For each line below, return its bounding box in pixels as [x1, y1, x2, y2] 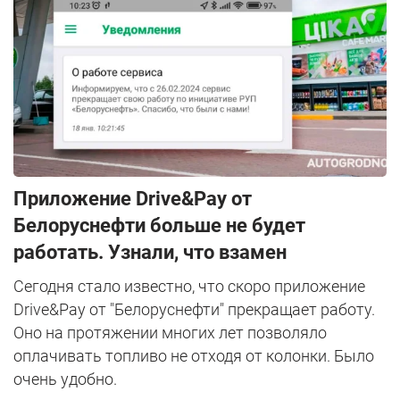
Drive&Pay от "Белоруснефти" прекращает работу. [13, 299, 375, 319]
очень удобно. [13, 369, 117, 388]
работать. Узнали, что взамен [13, 240, 287, 263]
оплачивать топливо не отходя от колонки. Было [13, 346, 374, 365]
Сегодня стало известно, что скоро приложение [13, 276, 365, 296]
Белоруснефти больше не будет [13, 213, 305, 237]
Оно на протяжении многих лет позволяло [13, 322, 327, 342]
